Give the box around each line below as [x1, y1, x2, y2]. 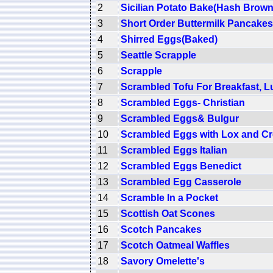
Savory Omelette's [121, 255, 205, 266]
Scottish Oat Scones [121, 208, 215, 219]
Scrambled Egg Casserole [121, 176, 241, 187]
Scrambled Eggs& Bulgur [121, 113, 239, 124]
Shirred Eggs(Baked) [121, 34, 218, 44]
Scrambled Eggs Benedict [121, 160, 241, 171]
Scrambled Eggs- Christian [121, 97, 245, 108]
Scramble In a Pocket [121, 192, 218, 203]
